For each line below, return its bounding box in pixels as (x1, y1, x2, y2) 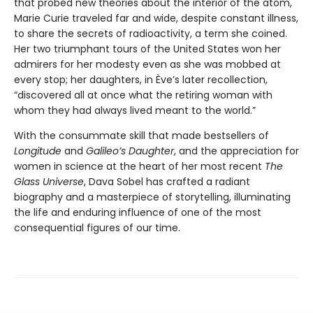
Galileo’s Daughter (86, 143, 174, 158)
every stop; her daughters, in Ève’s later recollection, (14, 72, 268, 87)
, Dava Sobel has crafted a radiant (84, 174, 250, 189)
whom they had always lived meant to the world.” (14, 103, 256, 117)
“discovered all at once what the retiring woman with (14, 87, 272, 102)
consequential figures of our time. (14, 220, 180, 235)
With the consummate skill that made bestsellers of (14, 128, 269, 143)
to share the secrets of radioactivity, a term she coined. (14, 26, 287, 41)
